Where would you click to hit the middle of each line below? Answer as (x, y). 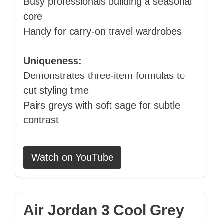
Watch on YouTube (72, 158)
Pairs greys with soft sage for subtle (102, 105)
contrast (41, 120)
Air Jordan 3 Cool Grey (104, 210)
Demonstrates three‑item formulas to (104, 76)
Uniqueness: (53, 61)
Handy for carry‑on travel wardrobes (102, 31)
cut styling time (56, 91)
